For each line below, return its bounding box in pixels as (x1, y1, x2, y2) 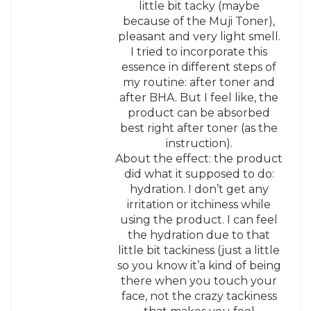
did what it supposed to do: (124, 167, 274, 180)
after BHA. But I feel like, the (119, 90, 279, 104)
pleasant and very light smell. (117, 29, 280, 43)
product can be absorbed (128, 106, 271, 119)
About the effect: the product (115, 151, 283, 165)
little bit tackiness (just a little (118, 243, 280, 257)
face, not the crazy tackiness (121, 289, 277, 303)
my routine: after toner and (123, 75, 276, 89)
